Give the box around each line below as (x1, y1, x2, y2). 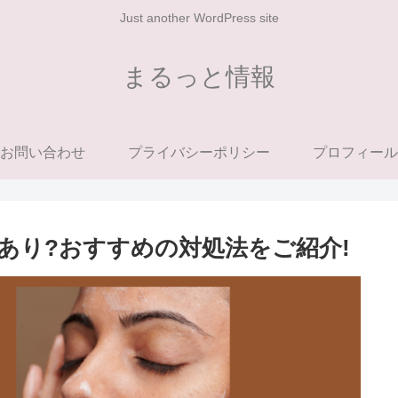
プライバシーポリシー (128, 144, 270, 160)
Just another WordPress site (119, 11, 279, 26)
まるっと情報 (123, 62, 275, 91)
